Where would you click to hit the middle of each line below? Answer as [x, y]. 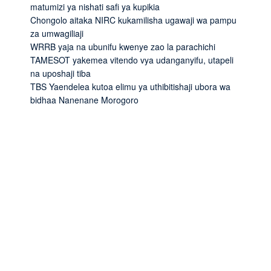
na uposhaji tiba [60, 73]
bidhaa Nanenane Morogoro [84, 100]
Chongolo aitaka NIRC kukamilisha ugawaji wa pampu [133, 20]
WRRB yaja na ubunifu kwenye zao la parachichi [123, 46]
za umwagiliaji [57, 33]
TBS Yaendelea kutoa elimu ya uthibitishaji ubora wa [130, 86]
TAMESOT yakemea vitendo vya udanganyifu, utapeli [132, 60]
